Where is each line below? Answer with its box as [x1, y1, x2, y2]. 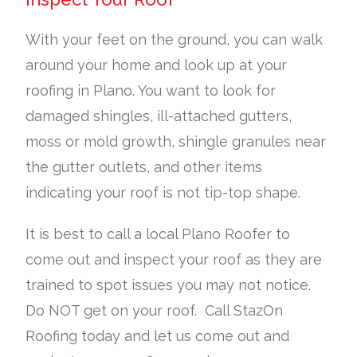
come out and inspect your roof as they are [25, 250, 323, 268]
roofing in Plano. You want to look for [25, 81, 277, 99]
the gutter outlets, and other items [25, 158, 263, 175]
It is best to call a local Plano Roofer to [25, 225, 291, 242]
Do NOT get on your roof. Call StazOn [25, 301, 284, 319]
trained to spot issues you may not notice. [25, 276, 316, 293]
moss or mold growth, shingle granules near [25, 132, 327, 150]
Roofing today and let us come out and [25, 327, 290, 344]
